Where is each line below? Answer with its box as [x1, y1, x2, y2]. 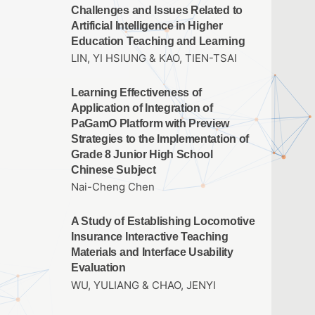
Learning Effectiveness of [71, 86, 202, 99]
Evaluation [71, 262, 126, 274]
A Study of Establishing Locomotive [71, 215, 255, 228]
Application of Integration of [71, 102, 213, 115]
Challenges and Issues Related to [71, 4, 243, 16]
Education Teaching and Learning [71, 34, 245, 47]
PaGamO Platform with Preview [71, 117, 230, 130]
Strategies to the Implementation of [71, 133, 249, 146]
